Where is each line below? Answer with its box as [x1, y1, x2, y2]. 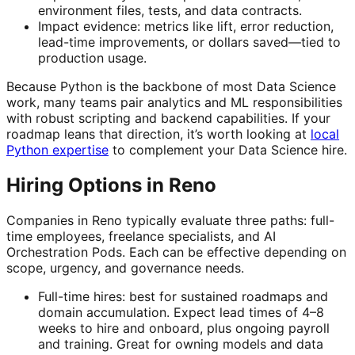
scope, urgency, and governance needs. [6, 260, 244, 277]
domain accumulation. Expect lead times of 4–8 [38, 304, 324, 321]
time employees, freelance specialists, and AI [6, 228, 276, 245]
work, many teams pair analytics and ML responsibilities [6, 94, 342, 111]
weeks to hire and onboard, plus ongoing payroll [38, 320, 330, 337]
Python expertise [6, 142, 109, 158]
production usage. [38, 50, 147, 67]
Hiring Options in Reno [6, 174, 216, 197]
